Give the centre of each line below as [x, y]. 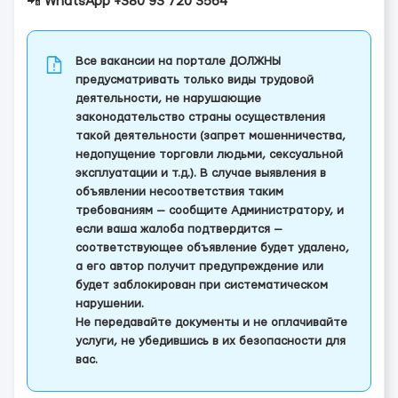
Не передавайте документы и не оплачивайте [211, 322]
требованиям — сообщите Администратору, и [210, 211]
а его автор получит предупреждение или [199, 267]
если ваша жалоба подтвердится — [179, 229]
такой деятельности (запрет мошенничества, [211, 136]
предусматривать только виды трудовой [195, 80]
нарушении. [110, 304]
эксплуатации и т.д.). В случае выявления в [201, 173]
